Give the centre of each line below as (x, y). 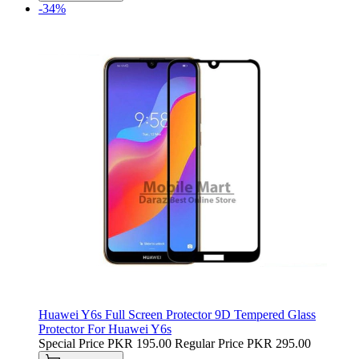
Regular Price (209, 343)
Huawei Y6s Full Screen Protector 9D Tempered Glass (177, 314)
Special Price (71, 343)
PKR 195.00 (139, 343)
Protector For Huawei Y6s (105, 329)
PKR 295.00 (279, 343)
